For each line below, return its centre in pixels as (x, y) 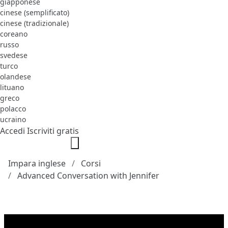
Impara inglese (37, 163)
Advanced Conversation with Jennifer (88, 175)
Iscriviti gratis (53, 131)
